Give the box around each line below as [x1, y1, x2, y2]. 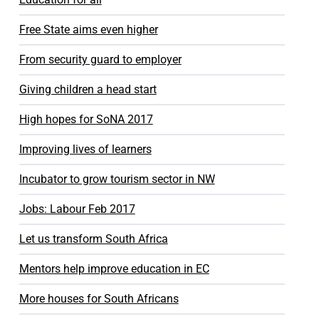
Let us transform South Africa [19, 232, 168, 246]
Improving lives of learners [19, 142, 152, 156]
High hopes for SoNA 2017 [19, 113, 153, 126]
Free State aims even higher [19, 23, 158, 36]
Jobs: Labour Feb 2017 [19, 202, 135, 216]
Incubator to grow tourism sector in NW [19, 172, 215, 186]
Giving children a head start [19, 83, 157, 96]
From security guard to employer [19, 53, 182, 66]
